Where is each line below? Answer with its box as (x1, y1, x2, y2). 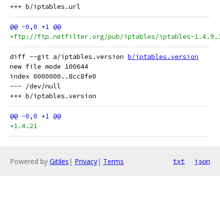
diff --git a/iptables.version (10, 53, 128, 61)
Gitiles (50, 157, 69, 166)
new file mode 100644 (10, 62, 88, 71)
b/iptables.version (128, 53, 198, 61)
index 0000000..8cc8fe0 (10, 72, 96, 81)
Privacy (75, 157, 97, 166)
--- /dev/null (10, 82, 61, 90)
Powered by (10, 157, 50, 166)
